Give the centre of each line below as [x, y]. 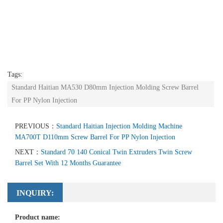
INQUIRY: [35, 193]
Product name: [38, 218]
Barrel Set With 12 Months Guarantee [68, 163]
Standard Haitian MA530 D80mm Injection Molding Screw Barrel [105, 88]
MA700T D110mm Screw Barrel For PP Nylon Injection [95, 137]
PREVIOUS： [36, 126]
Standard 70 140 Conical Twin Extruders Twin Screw [116, 152]
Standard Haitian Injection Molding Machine [119, 126]
